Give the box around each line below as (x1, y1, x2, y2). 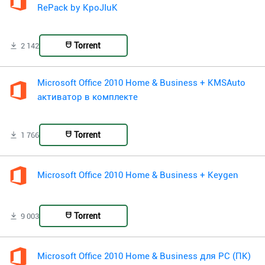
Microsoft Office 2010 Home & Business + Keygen (37, 170, 238, 181)
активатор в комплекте (37, 92, 138, 103)
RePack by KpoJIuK (37, 3, 118, 14)
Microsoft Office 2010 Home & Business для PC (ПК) (37, 251, 251, 262)
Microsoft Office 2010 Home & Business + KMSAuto (37, 78, 245, 89)
